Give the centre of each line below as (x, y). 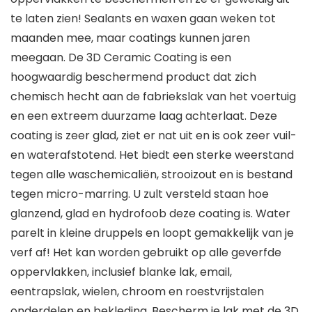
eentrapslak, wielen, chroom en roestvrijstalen (137, 291)
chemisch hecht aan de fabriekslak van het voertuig (153, 96)
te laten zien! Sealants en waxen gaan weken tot (143, 18)
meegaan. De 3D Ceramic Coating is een (121, 57)
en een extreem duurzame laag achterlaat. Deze (144, 116)
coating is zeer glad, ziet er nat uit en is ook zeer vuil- (154, 135)
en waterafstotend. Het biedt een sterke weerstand (152, 155)
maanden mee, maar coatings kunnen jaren (130, 38)
